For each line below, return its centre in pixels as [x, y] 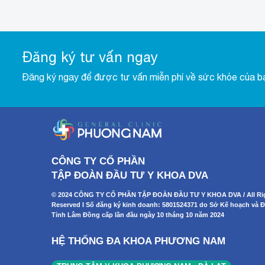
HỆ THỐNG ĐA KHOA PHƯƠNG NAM [138, 241]
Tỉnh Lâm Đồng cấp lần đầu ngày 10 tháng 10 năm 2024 [138, 214]
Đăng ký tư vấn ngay [90, 57]
